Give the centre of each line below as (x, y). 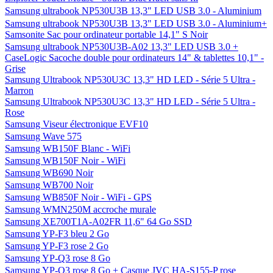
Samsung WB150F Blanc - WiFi (68, 148)
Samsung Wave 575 (43, 136)
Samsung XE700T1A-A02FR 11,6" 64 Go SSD (98, 222)
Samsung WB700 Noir (49, 185)
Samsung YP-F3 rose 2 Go (57, 246)
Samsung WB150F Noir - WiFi (65, 161)
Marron (19, 90)
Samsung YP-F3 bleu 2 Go (57, 234)
